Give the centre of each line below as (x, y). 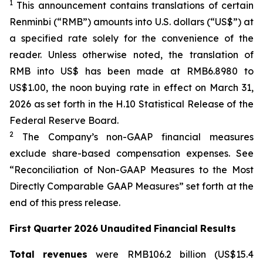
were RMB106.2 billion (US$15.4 (171, 254)
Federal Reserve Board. (64, 120)
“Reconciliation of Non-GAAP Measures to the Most (131, 170)
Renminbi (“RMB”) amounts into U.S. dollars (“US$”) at (131, 22)
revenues (65, 254)
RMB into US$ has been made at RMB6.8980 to (131, 71)
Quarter (53, 228)
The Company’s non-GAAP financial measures (134, 137)
